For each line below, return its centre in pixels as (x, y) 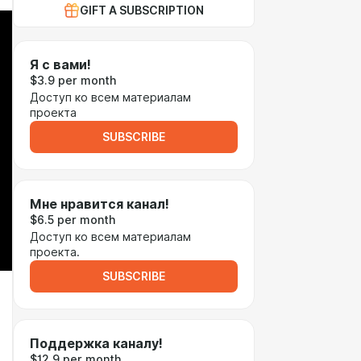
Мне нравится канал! (100, 204)
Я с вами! (60, 65)
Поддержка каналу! (96, 344)
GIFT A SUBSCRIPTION (142, 10)
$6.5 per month (73, 220)
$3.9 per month (73, 81)
